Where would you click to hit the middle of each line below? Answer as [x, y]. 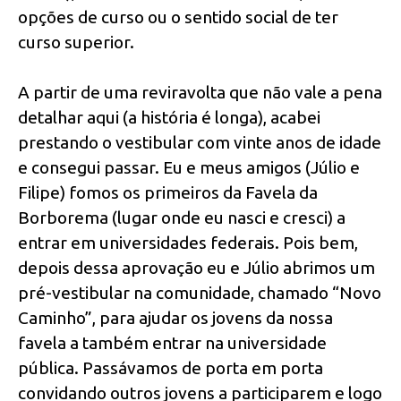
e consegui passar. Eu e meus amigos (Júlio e [189, 168]
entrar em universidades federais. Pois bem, [188, 243]
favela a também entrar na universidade [172, 343]
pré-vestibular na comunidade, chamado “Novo [200, 293]
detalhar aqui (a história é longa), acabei [169, 118]
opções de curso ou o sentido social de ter [178, 17]
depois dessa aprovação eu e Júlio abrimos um [196, 268]
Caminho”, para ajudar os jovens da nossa [175, 318]
